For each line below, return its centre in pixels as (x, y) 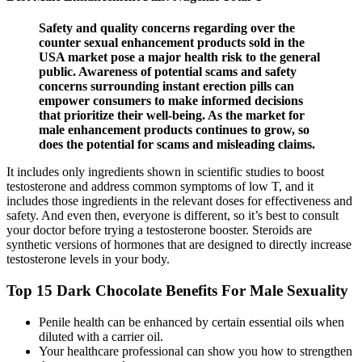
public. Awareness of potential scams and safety (168, 72)
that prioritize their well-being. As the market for (172, 116)
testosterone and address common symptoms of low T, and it (160, 187)
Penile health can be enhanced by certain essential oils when (192, 322)
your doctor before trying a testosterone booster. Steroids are (159, 230)
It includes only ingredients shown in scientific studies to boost (165, 172)
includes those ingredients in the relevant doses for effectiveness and (179, 201)
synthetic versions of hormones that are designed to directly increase (179, 245)
